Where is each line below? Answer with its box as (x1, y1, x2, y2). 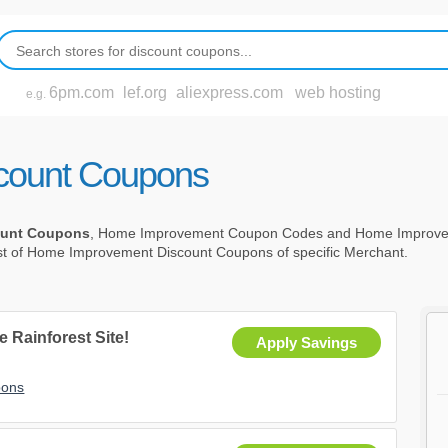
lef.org (123, 84, 167, 101)
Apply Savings (256, 334, 358, 352)
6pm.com (49, 84, 114, 101)
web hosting (295, 84, 381, 101)
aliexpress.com (176, 84, 283, 101)
